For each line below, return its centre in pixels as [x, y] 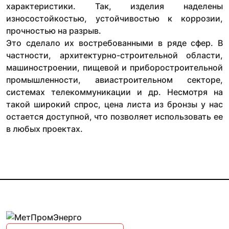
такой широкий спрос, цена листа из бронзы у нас [114, 104]
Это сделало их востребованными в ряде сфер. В [114, 43]
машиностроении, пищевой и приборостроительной [114, 67]
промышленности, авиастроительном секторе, [114, 79]
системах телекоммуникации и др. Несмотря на [114, 92]
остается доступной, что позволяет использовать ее [114, 116]
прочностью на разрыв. [54, 30]
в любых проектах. [44, 129]
